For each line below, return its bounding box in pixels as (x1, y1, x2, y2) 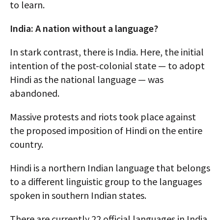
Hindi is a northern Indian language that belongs (10, 162, 210, 174)
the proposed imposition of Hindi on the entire (10, 124, 202, 137)
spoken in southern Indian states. (10, 189, 146, 202)
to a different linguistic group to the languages (10, 175, 202, 188)
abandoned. (10, 87, 59, 100)
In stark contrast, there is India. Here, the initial (10, 46, 204, 58)
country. (10, 138, 43, 151)
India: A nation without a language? (10, 22, 158, 35)
